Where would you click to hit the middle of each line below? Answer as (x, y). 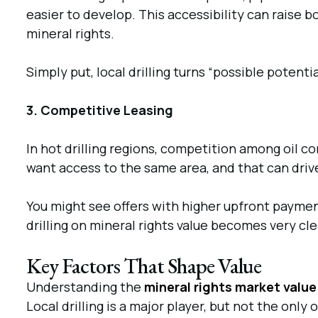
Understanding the (83, 287)
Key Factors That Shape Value (143, 266)
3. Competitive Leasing (99, 110)
